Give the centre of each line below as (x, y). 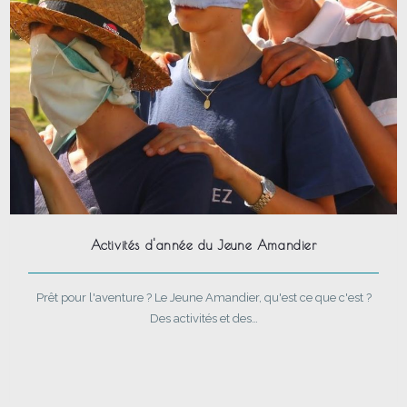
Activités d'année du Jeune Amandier (203, 246)
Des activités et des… (203, 319)
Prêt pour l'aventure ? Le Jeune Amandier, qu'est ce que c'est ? (203, 298)
